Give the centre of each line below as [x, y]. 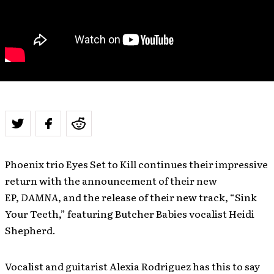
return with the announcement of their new [111, 180]
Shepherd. [30, 230]
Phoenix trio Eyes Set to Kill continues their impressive [136, 164]
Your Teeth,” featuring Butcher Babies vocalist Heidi [130, 213]
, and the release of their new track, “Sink [157, 197]
